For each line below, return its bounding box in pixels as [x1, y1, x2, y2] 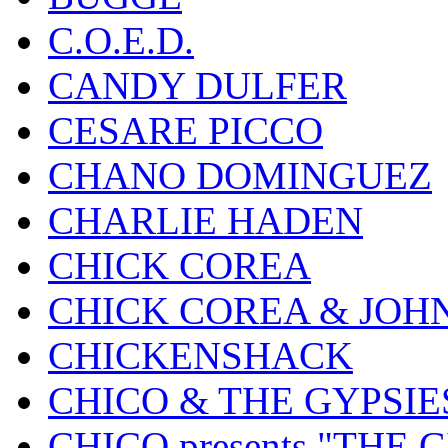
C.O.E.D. [48, 19, 194, 63]
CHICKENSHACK [48, 334, 353, 378]
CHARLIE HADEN [48, 199, 363, 243]
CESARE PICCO [48, 109, 323, 153]
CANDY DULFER [48, 64, 347, 108]
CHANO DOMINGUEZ [48, 154, 432, 198]
